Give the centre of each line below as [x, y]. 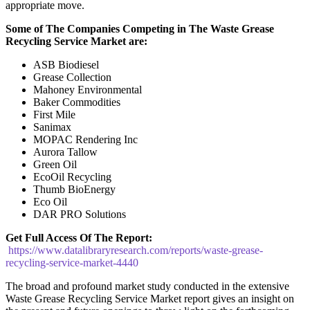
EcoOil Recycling [72, 176]
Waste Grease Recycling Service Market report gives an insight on [150, 298]
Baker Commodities [77, 102]
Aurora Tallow [65, 152]
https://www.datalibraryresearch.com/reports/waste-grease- [136, 250]
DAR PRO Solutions [80, 214]
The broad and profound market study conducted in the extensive [147, 286]
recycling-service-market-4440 [72, 262]
